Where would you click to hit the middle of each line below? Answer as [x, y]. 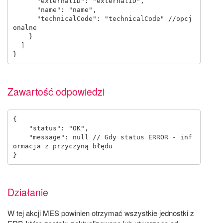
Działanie [28, 192]
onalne [25, 27]
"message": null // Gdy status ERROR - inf [21, 137]
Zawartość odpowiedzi [56, 92]
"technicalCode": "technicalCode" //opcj [25, 18]
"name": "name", [25, 9]
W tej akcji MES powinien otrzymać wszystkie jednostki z [101, 213]
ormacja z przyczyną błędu [62, 146]
